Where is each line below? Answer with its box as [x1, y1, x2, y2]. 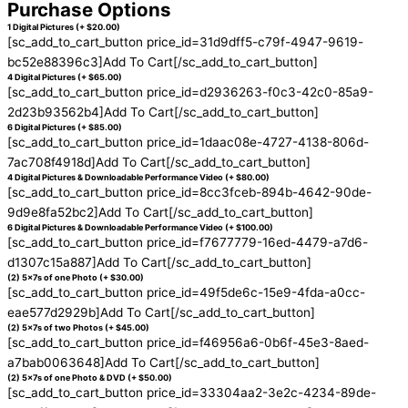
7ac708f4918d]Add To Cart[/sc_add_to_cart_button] [7, 154, 311, 169]
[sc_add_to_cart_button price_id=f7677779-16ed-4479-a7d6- [7, 234, 368, 250]
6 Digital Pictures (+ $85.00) [7, 121, 122, 132]
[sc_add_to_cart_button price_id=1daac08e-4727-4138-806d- [7, 134, 369, 149]
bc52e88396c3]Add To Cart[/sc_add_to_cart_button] [7, 54, 318, 69]
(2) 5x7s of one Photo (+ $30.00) [7, 271, 144, 282]
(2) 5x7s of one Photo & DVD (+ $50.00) [7, 372, 172, 382]
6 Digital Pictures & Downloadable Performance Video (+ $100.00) [7, 221, 273, 232]
